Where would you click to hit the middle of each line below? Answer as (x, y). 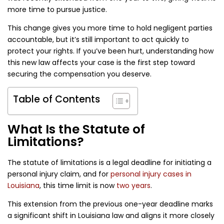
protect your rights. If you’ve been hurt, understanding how (110, 51)
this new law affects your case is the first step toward (101, 63)
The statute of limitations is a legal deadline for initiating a (109, 163)
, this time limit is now (77, 186)
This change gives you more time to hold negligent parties (110, 28)
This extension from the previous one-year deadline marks (110, 204)
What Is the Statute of (76, 129)
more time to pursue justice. (57, 10)
